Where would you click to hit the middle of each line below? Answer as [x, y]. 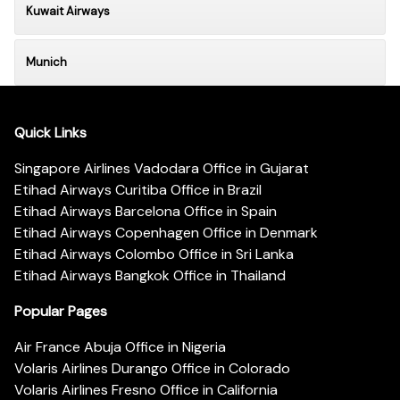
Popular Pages [61, 312]
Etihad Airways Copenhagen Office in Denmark [166, 233]
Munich [46, 62]
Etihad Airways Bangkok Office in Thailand [150, 276]
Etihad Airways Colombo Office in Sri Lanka [154, 254]
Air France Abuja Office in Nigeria [120, 347]
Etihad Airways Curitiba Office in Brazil [138, 190]
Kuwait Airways [68, 11]
